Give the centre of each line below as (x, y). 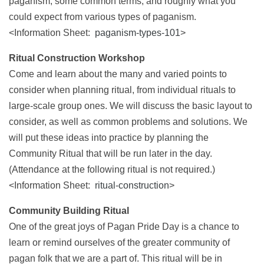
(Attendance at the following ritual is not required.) (112, 169)
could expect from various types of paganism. (103, 17)
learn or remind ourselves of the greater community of (119, 242)
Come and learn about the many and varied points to (118, 74)
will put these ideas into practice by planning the (109, 138)
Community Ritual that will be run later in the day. (110, 154)
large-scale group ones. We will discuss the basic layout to (131, 106)
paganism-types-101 (138, 33)
